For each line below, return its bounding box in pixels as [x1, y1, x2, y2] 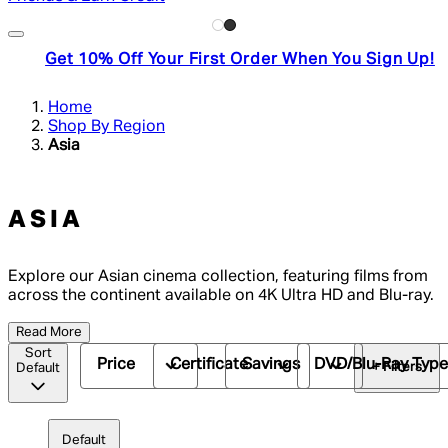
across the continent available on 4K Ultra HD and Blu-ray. [8, 287, 434, 304]
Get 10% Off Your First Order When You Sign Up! [45, 51, 435, 68]
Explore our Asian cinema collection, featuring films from [8, 268, 428, 285]
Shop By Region [48, 118, 165, 135]
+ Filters [372, 361, 422, 375]
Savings [241, 357, 300, 374]
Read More [16, 325, 82, 339]
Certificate [169, 357, 248, 374]
